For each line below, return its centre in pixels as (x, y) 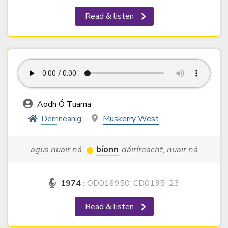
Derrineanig (61, 119)
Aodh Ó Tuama (63, 105)
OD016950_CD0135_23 (132, 183)
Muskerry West (131, 119)
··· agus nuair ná (53, 150)
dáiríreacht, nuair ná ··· (164, 150)
